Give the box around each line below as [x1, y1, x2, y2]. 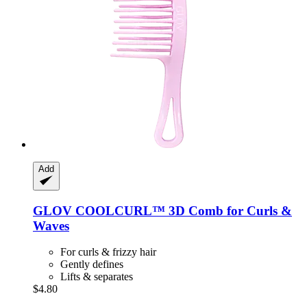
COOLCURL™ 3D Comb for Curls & [72, 203, 292, 218]
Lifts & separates [60, 271, 133, 283]
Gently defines [60, 258, 123, 271]
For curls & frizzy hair [60, 246, 156, 258]
